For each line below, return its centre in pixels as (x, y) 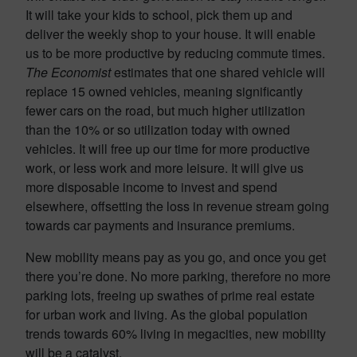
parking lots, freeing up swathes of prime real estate (170, 295)
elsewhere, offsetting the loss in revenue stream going (177, 206)
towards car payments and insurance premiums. (160, 225)
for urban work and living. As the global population (167, 314)
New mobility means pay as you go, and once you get (176, 257)
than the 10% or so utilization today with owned (158, 129)
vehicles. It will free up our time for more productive (168, 149)
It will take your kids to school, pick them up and (159, 15)
